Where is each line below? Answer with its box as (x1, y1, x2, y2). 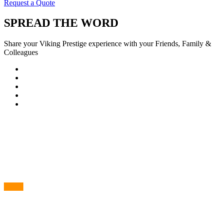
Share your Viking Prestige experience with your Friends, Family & (4, 39, 211, 48)
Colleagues (4, 48, 38, 57)
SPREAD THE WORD (4, 17, 118, 30)
